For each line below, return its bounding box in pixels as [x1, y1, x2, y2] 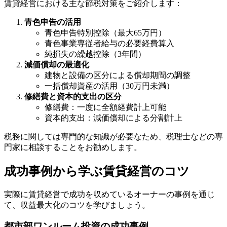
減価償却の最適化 [24, 60, 89, 69]
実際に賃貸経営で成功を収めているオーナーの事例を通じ [4, 190, 215, 199]
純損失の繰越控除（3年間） [45, 49, 146, 58]
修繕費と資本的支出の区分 [24, 92, 122, 101]
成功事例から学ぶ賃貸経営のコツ [4, 164, 190, 178]
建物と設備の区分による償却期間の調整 [45, 70, 191, 80]
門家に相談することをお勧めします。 [4, 142, 142, 152]
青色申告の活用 [24, 17, 81, 26]
